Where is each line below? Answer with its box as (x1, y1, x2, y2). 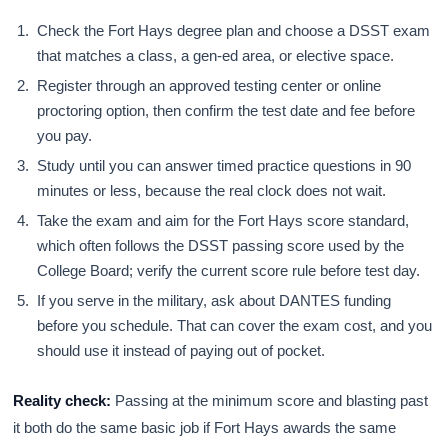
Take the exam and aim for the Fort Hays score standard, (37, 211, 410, 229)
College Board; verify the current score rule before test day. (37, 261, 421, 279)
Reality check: (13, 391, 112, 409)
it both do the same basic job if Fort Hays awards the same (13, 418, 397, 436)
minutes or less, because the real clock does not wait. (37, 181, 387, 199)
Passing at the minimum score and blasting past (111, 391, 429, 409)
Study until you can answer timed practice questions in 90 (37, 156, 412, 174)
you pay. (37, 126, 93, 144)
